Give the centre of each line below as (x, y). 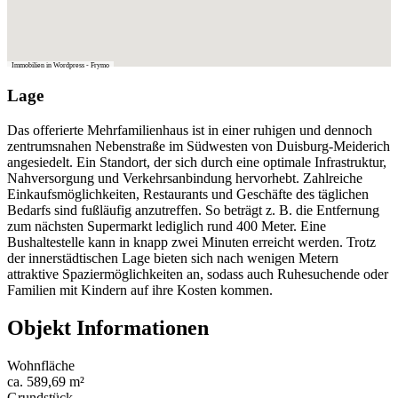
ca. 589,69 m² (46, 381)
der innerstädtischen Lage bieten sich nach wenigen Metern (173, 259)
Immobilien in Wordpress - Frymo (60, 65)
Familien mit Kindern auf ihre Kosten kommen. (140, 291)
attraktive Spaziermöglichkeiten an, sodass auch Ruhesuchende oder (198, 275)
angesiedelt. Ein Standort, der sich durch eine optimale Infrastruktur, (197, 163)
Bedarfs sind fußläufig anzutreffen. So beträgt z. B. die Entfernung (193, 211)
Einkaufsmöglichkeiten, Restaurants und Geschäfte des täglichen (188, 195)
